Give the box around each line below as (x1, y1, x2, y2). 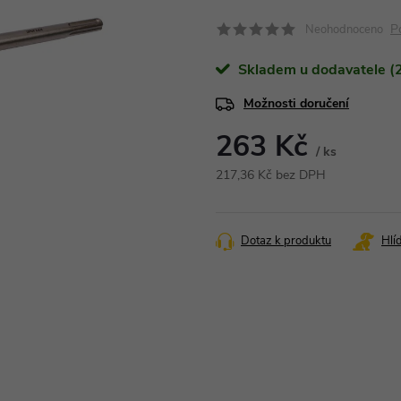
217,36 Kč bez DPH (216, 166, 326, 183)
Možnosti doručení (243, 95, 349, 112)
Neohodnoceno (305, 21, 383, 38)
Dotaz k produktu (241, 233, 331, 249)
